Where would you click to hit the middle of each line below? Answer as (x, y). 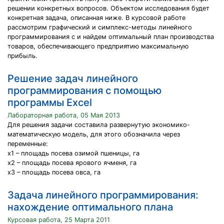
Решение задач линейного (73, 78)
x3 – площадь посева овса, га (54, 172)
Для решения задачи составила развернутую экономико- (99, 125)
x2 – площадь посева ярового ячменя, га (72, 163)
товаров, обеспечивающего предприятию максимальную (98, 46)
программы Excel (50, 102)
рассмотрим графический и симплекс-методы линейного (100, 27)
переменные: (28, 144)
